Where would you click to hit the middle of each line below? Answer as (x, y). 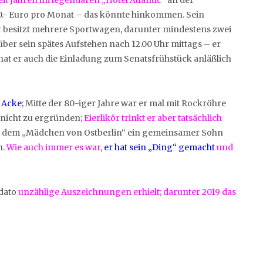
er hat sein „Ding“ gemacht (159, 147)
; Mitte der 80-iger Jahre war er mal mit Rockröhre (124, 103)
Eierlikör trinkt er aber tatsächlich (153, 118)
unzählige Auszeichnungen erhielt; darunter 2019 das (127, 192)
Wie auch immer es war (53, 147)
